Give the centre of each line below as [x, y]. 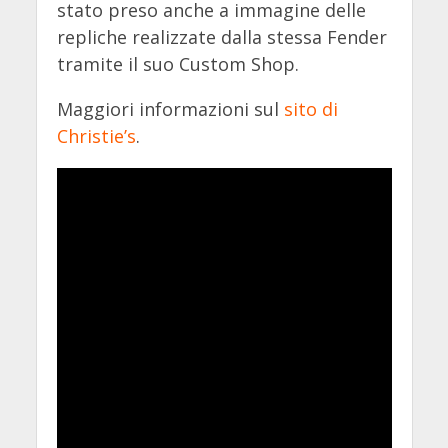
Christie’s [96, 136]
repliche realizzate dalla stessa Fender [221, 37]
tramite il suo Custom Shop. [177, 64]
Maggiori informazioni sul [170, 109]
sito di [310, 109]
